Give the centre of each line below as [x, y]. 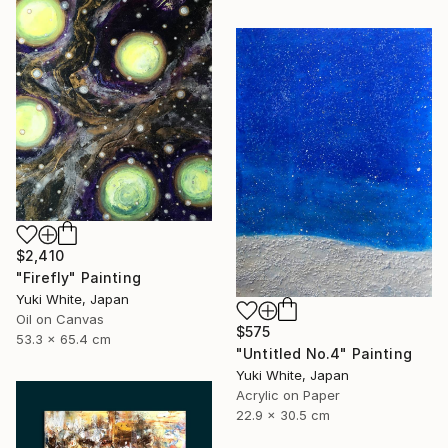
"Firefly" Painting [78, 278]
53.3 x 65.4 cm [63, 339]
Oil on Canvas [60, 319]
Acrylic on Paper [288, 394]
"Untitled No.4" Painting [324, 353]
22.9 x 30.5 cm [283, 414]
